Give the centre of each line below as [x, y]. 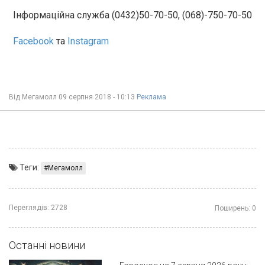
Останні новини [47, 245]
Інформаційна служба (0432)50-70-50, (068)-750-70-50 [132, 15]
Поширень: [232, 208]
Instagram [88, 41]
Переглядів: [29, 207]
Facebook [33, 41]
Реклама [151, 97]
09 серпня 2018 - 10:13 [98, 97]
